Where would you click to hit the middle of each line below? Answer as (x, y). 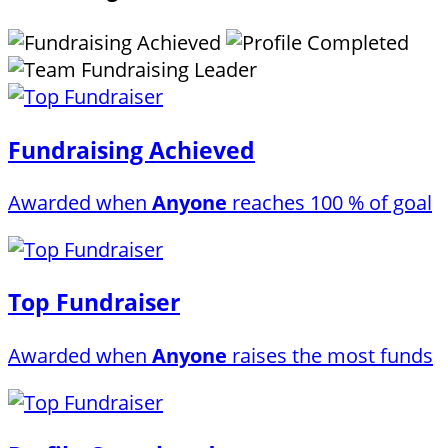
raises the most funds (330, 355)
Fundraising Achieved (131, 149)
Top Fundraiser (94, 302)
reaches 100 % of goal (329, 202)
